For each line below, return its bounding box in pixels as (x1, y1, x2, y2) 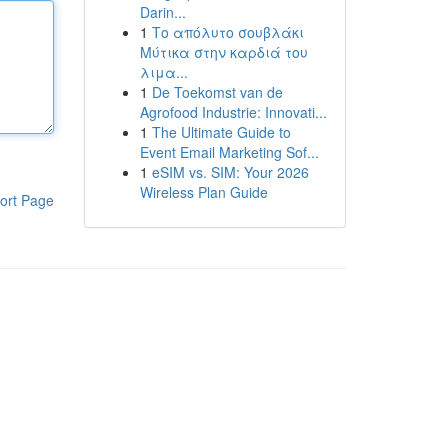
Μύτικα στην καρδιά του (139, 42, 308, 62)
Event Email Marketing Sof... (139, 142, 319, 162)
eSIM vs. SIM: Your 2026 (151, 162, 309, 182)
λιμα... (139, 62, 188, 82)
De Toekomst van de (151, 82, 283, 102)
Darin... (139, 2, 186, 22)
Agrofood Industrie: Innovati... (139, 102, 327, 122)
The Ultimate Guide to (151, 122, 291, 142)
